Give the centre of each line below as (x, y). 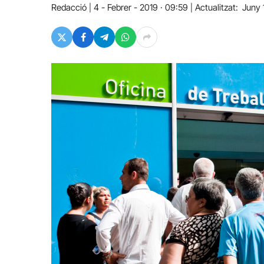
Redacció (69, 7)
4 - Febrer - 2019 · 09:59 (141, 7)
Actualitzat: (217, 7)
